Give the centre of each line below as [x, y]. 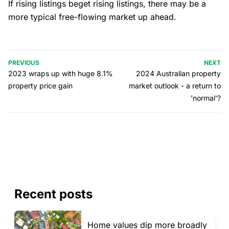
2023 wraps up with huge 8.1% [61, 73]
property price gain [40, 86]
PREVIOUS [24, 63]
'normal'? [206, 98]
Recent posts [53, 194]
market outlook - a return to [175, 86]
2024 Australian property [178, 73]
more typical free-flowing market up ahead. [94, 17]
